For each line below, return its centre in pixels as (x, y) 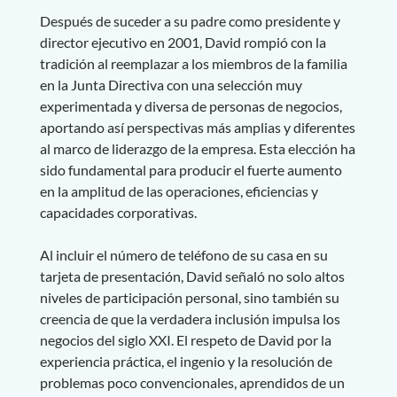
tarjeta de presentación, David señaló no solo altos (192, 276)
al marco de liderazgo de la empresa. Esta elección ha (197, 148)
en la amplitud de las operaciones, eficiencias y (179, 191)
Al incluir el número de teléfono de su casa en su (183, 254)
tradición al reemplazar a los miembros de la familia (193, 63)
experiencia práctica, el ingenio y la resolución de (186, 361)
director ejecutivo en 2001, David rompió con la (183, 42)
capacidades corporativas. (119, 212)
